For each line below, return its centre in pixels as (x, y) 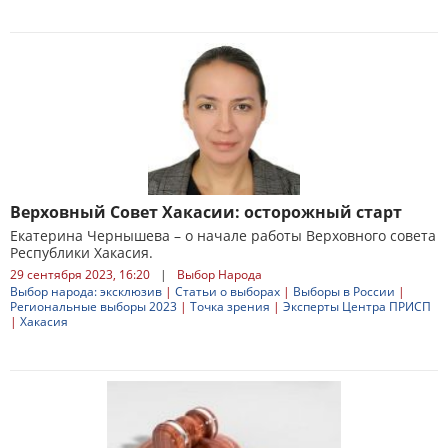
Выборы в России (344, 291)
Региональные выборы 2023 (93, 306)
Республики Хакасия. (81, 252)
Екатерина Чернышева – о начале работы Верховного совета (223, 235)
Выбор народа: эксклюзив (86, 291)
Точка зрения (230, 306)
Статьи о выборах (227, 291)
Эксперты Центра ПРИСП (357, 306)
